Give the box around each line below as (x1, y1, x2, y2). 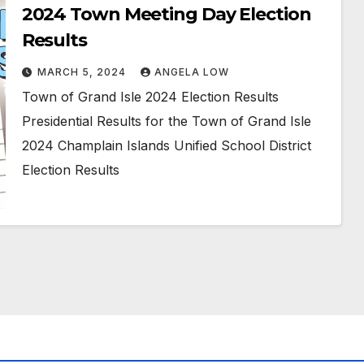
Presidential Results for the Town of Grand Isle (21, 113, 311, 129)
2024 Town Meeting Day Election (21, 3, 311, 25)
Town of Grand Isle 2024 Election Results (21, 89, 279, 105)
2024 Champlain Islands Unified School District (21, 137, 311, 154)
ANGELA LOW (154, 66, 229, 78)
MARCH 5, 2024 (37, 66, 129, 78)
